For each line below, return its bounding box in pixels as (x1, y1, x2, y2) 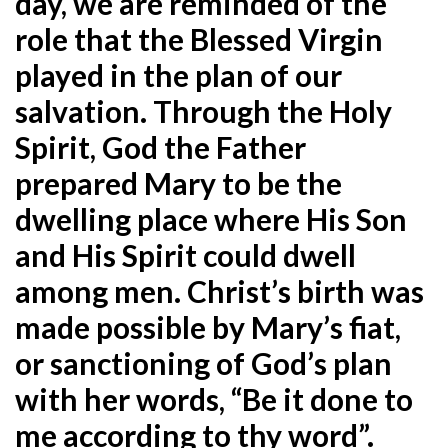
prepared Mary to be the (15, 164, 342, 201)
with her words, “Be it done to (15, 380, 413, 417)
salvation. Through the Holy (15, 92, 392, 129)
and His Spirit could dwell (15, 236, 356, 273)
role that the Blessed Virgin (15, 20, 383, 57)
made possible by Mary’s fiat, (15, 308, 401, 345)
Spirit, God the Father (15, 128, 306, 165)
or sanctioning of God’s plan (15, 344, 392, 381)
